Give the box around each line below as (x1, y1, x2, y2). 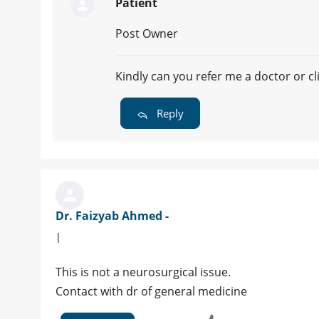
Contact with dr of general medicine (56, 283, 247, 300)
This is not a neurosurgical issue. (56, 264, 231, 281)
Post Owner (115, 26, 178, 42)
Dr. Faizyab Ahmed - (56, 208, 169, 224)
